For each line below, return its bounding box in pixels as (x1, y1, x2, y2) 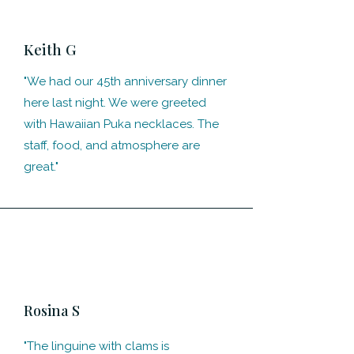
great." (24, 160, 58, 174)
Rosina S (24, 301, 80, 320)
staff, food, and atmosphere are (24, 138, 200, 153)
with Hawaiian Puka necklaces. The (24, 117, 219, 131)
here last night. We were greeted (24, 96, 206, 110)
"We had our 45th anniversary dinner (24, 74, 227, 88)
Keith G (24, 39, 77, 59)
